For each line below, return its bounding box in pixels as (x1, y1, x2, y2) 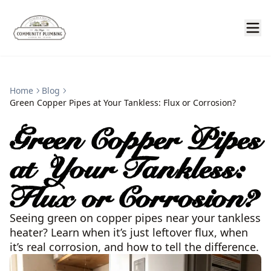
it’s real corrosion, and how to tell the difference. (10, 240, 259, 254)
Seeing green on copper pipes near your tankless (10, 211, 261, 225)
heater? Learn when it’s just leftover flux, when (10, 225, 248, 240)
